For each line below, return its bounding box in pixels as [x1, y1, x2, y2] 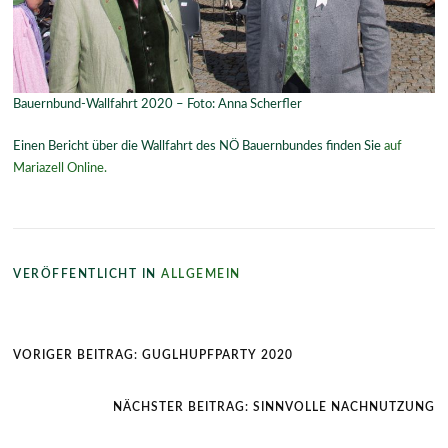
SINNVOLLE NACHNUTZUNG [252, 401, 435, 414]
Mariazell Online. [13, 160, 108, 175]
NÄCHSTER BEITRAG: [112, 401, 249, 414]
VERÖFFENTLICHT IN [13, 268, 162, 281]
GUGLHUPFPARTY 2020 [142, 349, 294, 362]
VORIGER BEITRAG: [13, 349, 139, 362]
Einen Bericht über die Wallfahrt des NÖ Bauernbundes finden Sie [13, 138, 385, 153]
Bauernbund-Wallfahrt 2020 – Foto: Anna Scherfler [13, 96, 303, 111]
